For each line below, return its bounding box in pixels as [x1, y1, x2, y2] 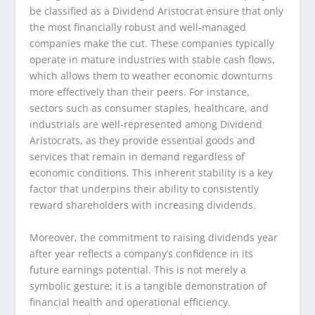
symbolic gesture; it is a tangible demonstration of [30, 278, 267, 292]
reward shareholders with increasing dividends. [30, 198, 257, 212]
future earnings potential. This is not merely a [30, 262, 247, 276]
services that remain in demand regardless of [30, 150, 245, 164]
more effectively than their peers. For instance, [30, 85, 250, 99]
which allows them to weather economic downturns [30, 69, 274, 83]
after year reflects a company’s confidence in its [30, 246, 254, 260]
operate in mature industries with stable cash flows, [30, 53, 276, 67]
